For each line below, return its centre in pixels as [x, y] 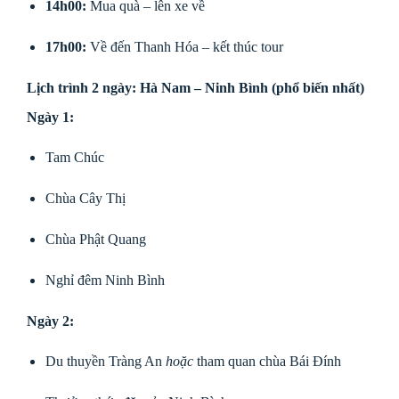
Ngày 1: [50, 117]
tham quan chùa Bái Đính [267, 362]
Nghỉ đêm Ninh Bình [105, 280]
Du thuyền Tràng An [105, 362]
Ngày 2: [50, 321]
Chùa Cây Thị [85, 199]
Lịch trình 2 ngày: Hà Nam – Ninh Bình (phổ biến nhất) [195, 87]
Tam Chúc [74, 158]
